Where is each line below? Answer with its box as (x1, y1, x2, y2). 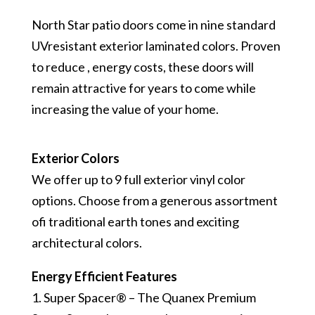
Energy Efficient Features (31, 269, 177, 285)
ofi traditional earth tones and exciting (31, 214, 239, 230)
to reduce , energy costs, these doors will (31, 59, 254, 75)
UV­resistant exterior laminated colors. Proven (31, 38, 281, 54)
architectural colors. (31, 235, 142, 251)
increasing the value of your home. (31, 101, 219, 117)
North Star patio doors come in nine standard (31, 17, 276, 33)
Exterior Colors (31, 150, 120, 167)
